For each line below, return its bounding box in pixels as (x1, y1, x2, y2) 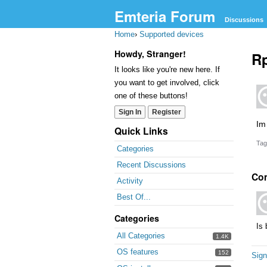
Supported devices (139, 30, 204, 39)
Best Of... (117, 193, 151, 201)
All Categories (117, 231, 165, 240)
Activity (117, 176, 143, 185)
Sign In (119, 108, 141, 116)
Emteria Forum (114, 6, 215, 26)
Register (152, 108, 181, 116)
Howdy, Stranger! (114, 48, 186, 60)
